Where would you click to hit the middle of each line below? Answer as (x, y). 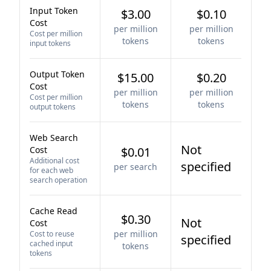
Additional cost (54, 161)
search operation (58, 180)
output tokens (53, 107)
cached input (51, 243)
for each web (51, 170)
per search (135, 167)
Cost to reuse (52, 234)
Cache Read (54, 211)
